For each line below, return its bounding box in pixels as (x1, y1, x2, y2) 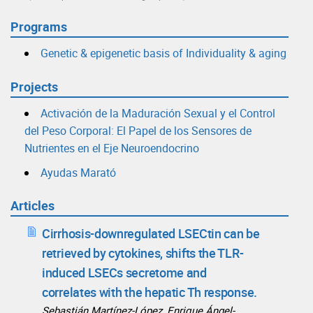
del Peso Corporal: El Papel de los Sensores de (24, 122, 252, 138)
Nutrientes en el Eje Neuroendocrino (24, 140, 199, 156)
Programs (10, 18, 67, 36)
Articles (10, 197, 54, 214)
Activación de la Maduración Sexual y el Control (41, 105, 275, 121)
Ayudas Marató (41, 164, 116, 180)
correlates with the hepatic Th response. (42, 284, 257, 301)
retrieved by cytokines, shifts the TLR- (42, 245, 244, 262)
